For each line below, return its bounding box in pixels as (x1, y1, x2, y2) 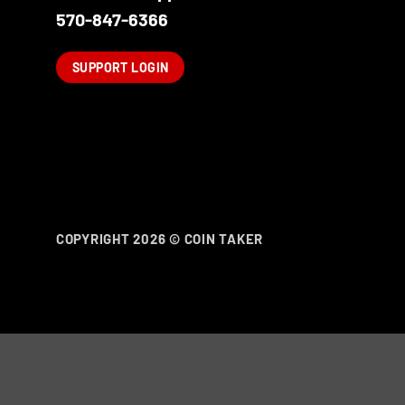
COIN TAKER (184, 230, 270, 247)
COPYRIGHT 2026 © (56, 230, 184, 247)
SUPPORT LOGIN (71, 60, 169, 76)
